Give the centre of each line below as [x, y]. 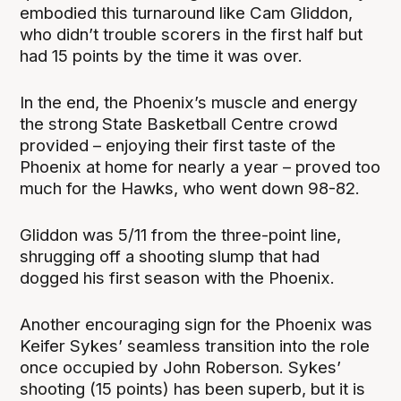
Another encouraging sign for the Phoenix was [196, 325]
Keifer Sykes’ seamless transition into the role [195, 346]
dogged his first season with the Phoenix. [180, 278]
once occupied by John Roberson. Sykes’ [181, 368]
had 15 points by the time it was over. [164, 56]
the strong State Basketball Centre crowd [179, 124]
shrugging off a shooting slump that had [170, 257]
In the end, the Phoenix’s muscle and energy [189, 103]
